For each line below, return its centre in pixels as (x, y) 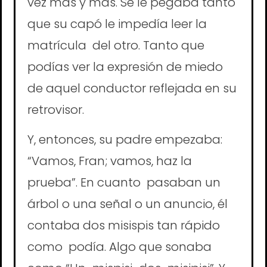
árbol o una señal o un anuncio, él (128, 204)
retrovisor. (57, 109)
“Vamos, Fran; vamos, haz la (110, 161)
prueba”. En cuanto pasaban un (124, 183)
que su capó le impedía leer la (117, 24)
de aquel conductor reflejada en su (133, 88)
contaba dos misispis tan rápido (124, 226)
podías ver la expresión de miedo (125, 66)
